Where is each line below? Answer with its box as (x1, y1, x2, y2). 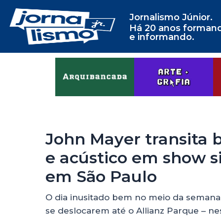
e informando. (129, 32, 194, 42)
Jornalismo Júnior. (129, 12, 213, 23)
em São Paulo (45, 167, 157, 186)
